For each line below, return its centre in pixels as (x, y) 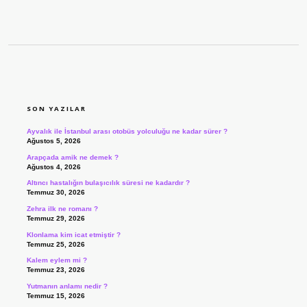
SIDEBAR (73, 84)
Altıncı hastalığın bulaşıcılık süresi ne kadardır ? (108, 183)
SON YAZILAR (56, 109)
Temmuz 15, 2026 (56, 295)
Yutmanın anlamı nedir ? (67, 286)
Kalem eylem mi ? (57, 260)
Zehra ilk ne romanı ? (62, 209)
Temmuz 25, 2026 (56, 244)
